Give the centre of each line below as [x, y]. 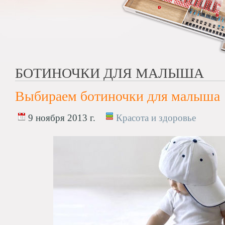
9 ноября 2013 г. [61, 118]
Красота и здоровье [156, 118]
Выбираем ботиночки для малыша [118, 96]
